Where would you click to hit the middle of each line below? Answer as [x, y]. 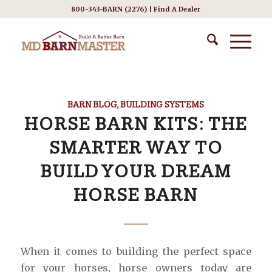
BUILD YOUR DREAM [136, 172]
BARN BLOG [92, 105]
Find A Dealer [177, 9]
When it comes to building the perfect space [136, 251]
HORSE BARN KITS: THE [136, 124]
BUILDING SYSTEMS [162, 105]
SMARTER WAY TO [136, 148]
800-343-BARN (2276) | [113, 9]
